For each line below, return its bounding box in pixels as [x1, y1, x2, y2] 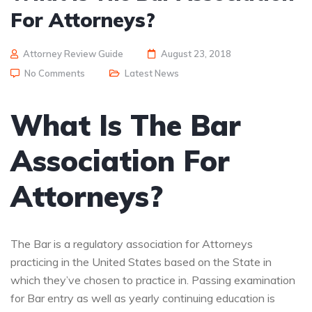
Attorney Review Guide [23, 47, 123, 59]
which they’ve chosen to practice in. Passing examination [10, 272, 295, 287]
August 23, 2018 [161, 47, 231, 59]
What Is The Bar [10, 107, 241, 143]
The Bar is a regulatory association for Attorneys [10, 236, 253, 251]
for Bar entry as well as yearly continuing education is [10, 290, 275, 305]
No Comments [24, 67, 85, 79]
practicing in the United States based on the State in [10, 254, 272, 269]
